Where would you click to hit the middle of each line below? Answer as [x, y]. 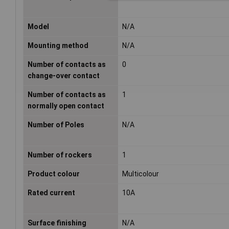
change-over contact [64, 76]
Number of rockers [60, 155]
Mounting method [58, 46]
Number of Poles [56, 125]
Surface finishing [57, 223]
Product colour [54, 174]
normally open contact [66, 106]
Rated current [51, 193]
